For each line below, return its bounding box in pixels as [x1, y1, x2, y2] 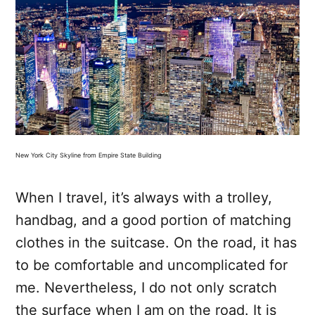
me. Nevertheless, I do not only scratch [15, 279, 277, 297]
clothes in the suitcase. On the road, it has [15, 234, 297, 252]
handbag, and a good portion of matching [15, 212, 291, 229]
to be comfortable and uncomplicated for [15, 257, 288, 274]
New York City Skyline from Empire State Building [15, 151, 161, 160]
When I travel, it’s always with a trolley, [15, 189, 272, 207]
